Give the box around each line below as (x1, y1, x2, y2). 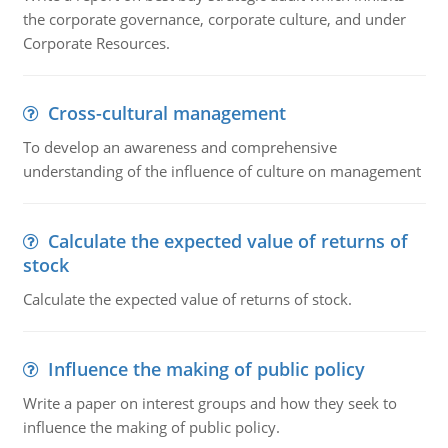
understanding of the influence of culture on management (22, 161, 421, 181)
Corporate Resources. (22, 33, 170, 53)
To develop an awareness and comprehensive (22, 137, 337, 157)
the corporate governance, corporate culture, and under (22, 9, 406, 29)
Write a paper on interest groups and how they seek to (22, 393, 397, 413)
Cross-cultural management (47, 101, 286, 125)
